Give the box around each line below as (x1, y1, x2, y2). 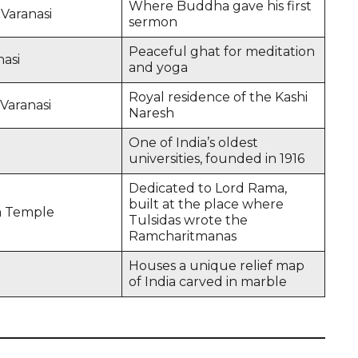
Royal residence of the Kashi (129, 89, 308, 105)
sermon (129, 14, 177, 30)
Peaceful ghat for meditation (129, 43, 315, 59)
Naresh (129, 105, 174, 121)
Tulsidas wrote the (129, 212, 248, 228)
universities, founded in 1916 (129, 150, 304, 166)
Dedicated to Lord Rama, (129, 180, 287, 196)
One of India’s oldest (129, 134, 258, 150)
